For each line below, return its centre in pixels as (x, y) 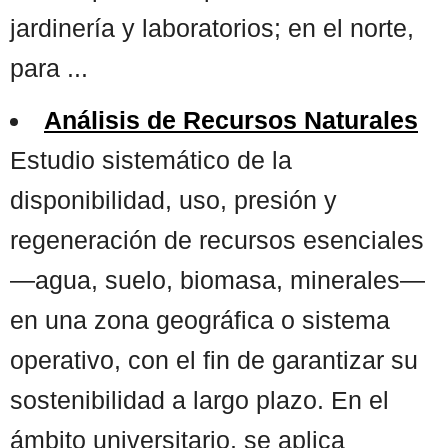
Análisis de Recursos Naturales (231, 119)
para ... (49, 67)
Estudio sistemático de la (151, 159)
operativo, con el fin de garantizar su (214, 359)
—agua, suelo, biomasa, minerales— (217, 279)
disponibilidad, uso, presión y (173, 199)
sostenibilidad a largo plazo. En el (199, 399)
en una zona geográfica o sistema (200, 319)
